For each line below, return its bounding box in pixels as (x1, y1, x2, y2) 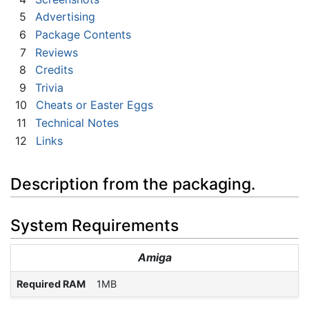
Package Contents (35, 28, 131, 42)
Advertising (35, 10, 95, 24)
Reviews (35, 45, 78, 59)
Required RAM (17, 277, 86, 290)
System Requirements (10, 215, 179, 235)
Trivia (35, 80, 63, 94)
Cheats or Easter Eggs (36, 98, 153, 112)
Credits (35, 63, 73, 77)
